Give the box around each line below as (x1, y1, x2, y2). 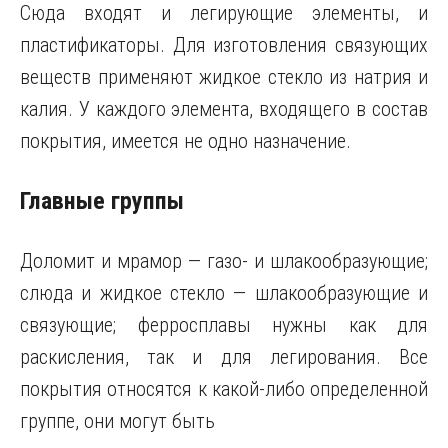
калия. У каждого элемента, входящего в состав (20, 97, 428, 122)
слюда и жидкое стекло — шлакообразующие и (20, 281, 428, 306)
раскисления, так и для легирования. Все (20, 345, 428, 370)
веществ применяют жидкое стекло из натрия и (20, 65, 428, 90)
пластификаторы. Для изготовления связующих (20, 33, 428, 58)
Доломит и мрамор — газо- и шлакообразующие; (20, 249, 428, 274)
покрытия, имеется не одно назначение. (20, 129, 351, 154)
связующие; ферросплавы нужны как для (20, 313, 428, 338)
